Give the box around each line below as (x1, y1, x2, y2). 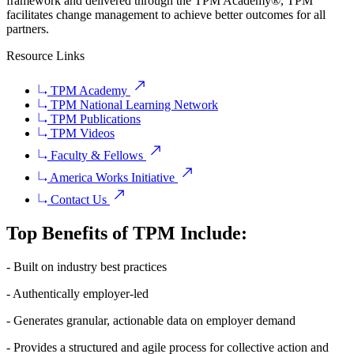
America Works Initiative (47, 171, 178, 185)
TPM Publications (47, 112, 141, 126)
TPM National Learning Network (47, 98, 218, 112)
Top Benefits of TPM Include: (6, 223, 247, 244)
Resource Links (6, 49, 85, 63)
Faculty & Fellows (47, 149, 146, 163)
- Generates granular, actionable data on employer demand (6, 314, 296, 328)
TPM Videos (47, 126, 115, 141)
